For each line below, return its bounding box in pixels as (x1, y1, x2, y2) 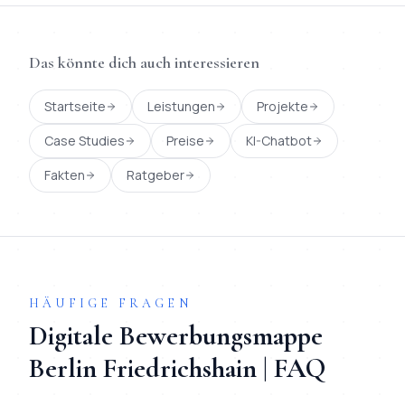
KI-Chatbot (246, 132, 312, 149)
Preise (166, 132, 204, 149)
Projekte (257, 98, 308, 115)
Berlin (29, 352, 103, 385)
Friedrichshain (103, 352, 257, 385)
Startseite (44, 98, 106, 115)
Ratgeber (127, 166, 184, 184)
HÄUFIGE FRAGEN (29, 296, 192, 311)
